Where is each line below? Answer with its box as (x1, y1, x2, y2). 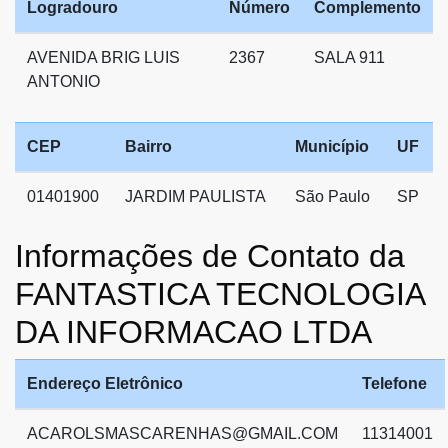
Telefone (362, 374, 427, 392)
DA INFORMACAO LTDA (15, 313, 372, 350)
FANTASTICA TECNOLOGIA (15, 275, 424, 312)
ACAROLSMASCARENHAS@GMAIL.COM (27, 424, 338, 442)
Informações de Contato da (15, 237, 405, 274)
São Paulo (295, 187, 370, 205)
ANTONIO (27, 72, 100, 90)
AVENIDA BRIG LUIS (27, 48, 180, 66)
